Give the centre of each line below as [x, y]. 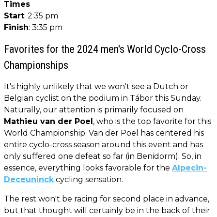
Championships [36, 65]
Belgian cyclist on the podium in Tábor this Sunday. [103, 98]
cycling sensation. [88, 179]
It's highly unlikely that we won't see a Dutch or [96, 86]
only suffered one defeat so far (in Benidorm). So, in [103, 156]
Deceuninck [29, 179]
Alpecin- [189, 168]
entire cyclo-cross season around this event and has [103, 144]
